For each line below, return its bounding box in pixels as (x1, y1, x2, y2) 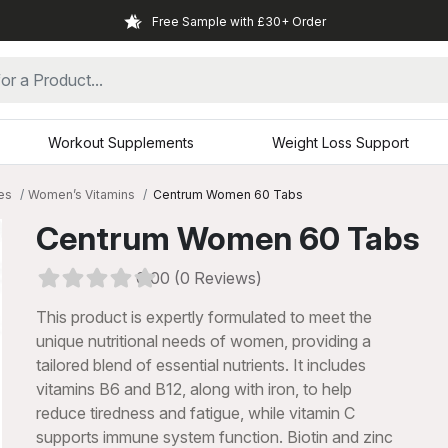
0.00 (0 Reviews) (136, 268, 262, 288)
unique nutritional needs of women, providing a (36, 331, 371, 351)
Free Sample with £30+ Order (151, 14, 326, 29)
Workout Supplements (48, 134, 195, 151)
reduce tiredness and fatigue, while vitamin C (36, 403, 355, 423)
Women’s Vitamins (28, 187, 135, 202)
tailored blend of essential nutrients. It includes (36, 355, 366, 375)
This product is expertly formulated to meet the (36, 307, 372, 327)
